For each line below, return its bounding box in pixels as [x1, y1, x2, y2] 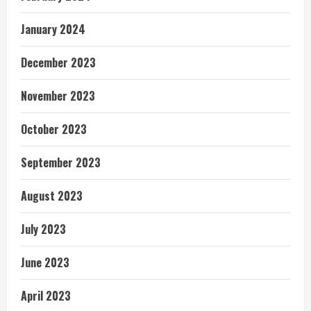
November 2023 [21, 87, 95, 105]
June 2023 [21, 254, 69, 271]
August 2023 [21, 187, 83, 205]
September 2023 [21, 154, 101, 171]
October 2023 [21, 121, 87, 138]
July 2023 [21, 221, 66, 238]
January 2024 [21, 21, 85, 38]
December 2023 [21, 54, 96, 72]
